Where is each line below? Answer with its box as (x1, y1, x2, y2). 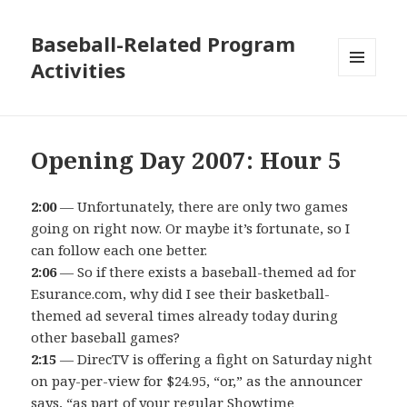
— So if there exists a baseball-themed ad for (56, 263, 357, 282)
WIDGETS (338, 106, 392, 123)
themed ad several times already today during (31, 306, 339, 325)
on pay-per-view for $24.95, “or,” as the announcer (31, 372, 363, 391)
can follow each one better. (31, 241, 208, 260)
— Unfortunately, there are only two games (56, 197, 349, 216)
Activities (31, 56, 126, 84)
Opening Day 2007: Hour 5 (31, 144, 342, 177)
